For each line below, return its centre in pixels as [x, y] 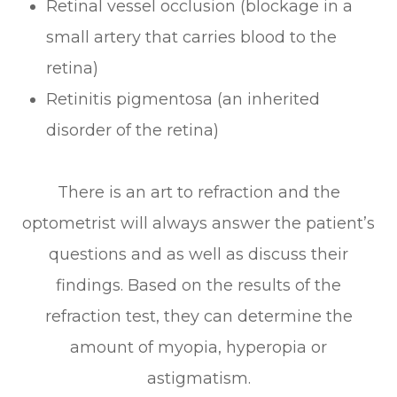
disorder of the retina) [133, 130]
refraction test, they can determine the [198, 316]
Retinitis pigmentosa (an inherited [183, 99]
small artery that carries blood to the [192, 37]
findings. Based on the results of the [198, 285]
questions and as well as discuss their [198, 254]
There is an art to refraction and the [198, 192]
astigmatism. [198, 378]
